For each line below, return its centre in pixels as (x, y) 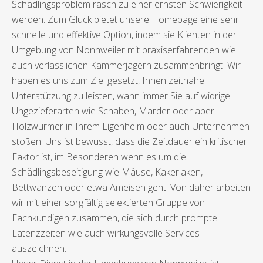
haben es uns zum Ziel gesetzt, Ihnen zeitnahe (108, 81)
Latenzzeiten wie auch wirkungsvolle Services (106, 233)
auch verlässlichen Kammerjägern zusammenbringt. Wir (126, 65)
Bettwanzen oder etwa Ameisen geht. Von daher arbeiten (131, 188)
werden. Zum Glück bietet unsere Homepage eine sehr (125, 20)
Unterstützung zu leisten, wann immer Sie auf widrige (121, 96)
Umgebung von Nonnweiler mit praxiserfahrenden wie (124, 50)
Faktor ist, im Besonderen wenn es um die (99, 157)
